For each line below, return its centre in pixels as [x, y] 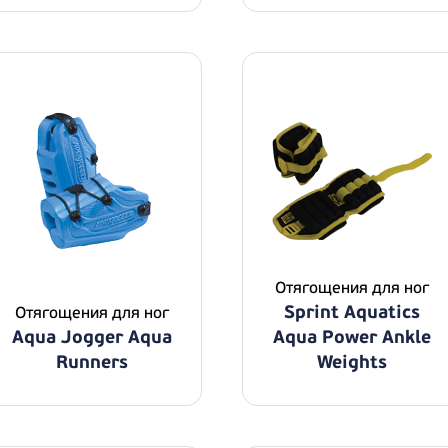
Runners [92, 362]
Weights [352, 362]
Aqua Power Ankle [352, 337]
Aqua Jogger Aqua [92, 337]
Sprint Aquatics [352, 312]
